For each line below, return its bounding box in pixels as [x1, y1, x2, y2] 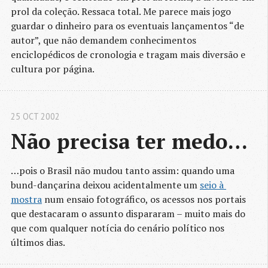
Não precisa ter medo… [11, 127, 248, 156]
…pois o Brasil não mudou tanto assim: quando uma [11, 164, 234, 178]
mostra [11, 193, 42, 206]
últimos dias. [11, 236, 65, 249]
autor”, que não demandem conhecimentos [11, 33, 196, 47]
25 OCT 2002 [11, 111, 60, 123]
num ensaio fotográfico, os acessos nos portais [42, 193, 246, 206]
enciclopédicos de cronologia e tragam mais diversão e [11, 48, 245, 62]
